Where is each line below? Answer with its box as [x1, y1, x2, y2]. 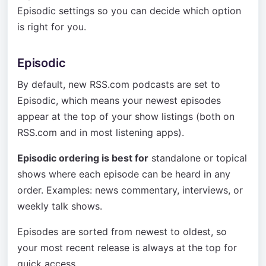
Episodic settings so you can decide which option [17, 5, 241, 17]
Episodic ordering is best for [17, 152, 148, 164]
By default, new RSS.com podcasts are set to [17, 78, 220, 90]
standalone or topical [148, 152, 247, 164]
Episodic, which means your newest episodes [17, 94, 221, 106]
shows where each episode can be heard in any [17, 168, 230, 180]
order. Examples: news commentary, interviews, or [17, 184, 243, 196]
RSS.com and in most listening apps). [17, 126, 184, 138]
